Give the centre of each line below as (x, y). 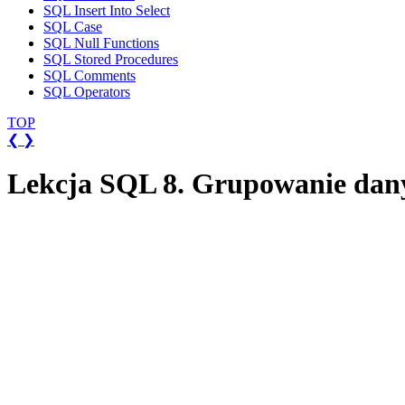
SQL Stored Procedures (111, 59)
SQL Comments (89, 75)
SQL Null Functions (101, 43)
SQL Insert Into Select (107, 10)
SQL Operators (87, 92)
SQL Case (73, 27)
